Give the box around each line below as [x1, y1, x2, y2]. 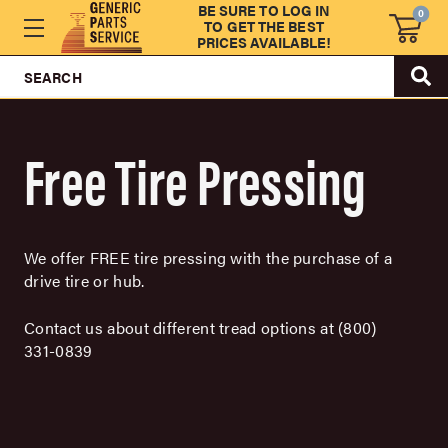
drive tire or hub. [24, 268, 145, 292]
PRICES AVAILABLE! [196, 31, 332, 52]
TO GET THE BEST [204, 15, 324, 36]
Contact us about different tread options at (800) [24, 315, 377, 339]
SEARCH [24, 67, 82, 87]
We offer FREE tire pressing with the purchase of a [24, 245, 392, 269]
